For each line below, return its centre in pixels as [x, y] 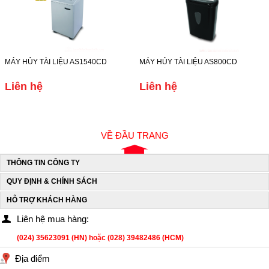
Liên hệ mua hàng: [53, 219]
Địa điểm [32, 258]
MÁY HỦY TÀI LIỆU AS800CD [188, 62]
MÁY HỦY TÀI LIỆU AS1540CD [56, 62]
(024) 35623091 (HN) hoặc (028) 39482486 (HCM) [100, 238]
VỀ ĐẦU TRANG [134, 135]
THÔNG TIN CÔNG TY [43, 163]
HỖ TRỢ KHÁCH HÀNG [47, 200]
